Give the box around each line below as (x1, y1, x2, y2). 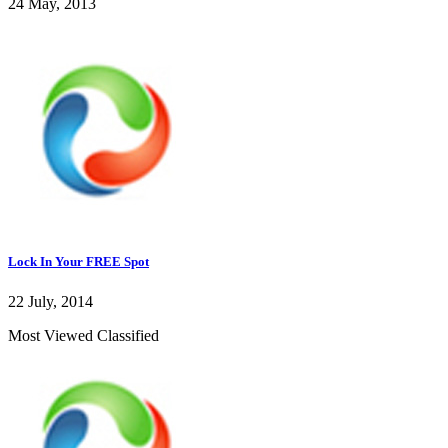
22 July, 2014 (8, 292, 93, 310)
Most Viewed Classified (8, 326, 159, 344)
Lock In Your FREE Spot (8, 254, 149, 270)
